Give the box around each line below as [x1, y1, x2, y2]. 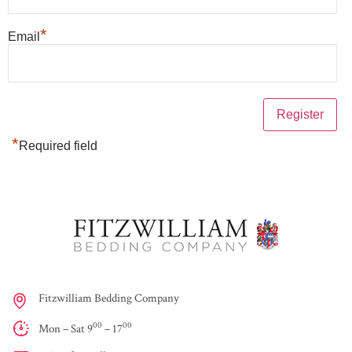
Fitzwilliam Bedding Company [38, 290, 179, 306]
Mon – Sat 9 [38, 321, 93, 336]
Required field [19, 139, 97, 152]
